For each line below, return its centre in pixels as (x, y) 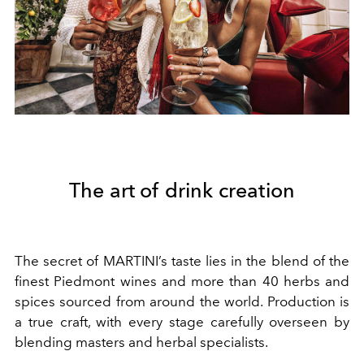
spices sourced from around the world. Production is (182, 301)
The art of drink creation (182, 190)
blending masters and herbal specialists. (141, 342)
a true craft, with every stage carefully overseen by (182, 321)
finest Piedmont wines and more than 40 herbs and (182, 281)
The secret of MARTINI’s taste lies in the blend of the (182, 260)
